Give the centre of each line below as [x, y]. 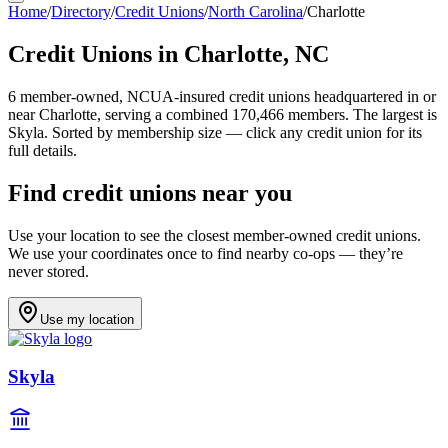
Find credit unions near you [150, 192]
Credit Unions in [96, 53]
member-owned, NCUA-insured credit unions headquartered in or [226, 96]
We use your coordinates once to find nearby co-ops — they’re [205, 253]
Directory [81, 11]
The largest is [393, 114]
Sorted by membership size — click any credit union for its [235, 132]
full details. [42, 150]
